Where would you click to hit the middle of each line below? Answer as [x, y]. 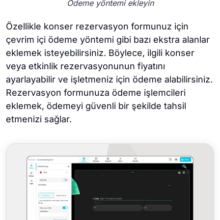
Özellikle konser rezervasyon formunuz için [97, 26]
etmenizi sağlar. [39, 119]
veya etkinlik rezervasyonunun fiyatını [85, 66]
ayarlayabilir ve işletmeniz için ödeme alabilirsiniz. [109, 79]
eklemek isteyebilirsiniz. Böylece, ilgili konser [100, 53]
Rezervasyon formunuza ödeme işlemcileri [96, 92]
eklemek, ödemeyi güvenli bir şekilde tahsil [96, 106]
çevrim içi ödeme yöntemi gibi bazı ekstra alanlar [108, 39]
